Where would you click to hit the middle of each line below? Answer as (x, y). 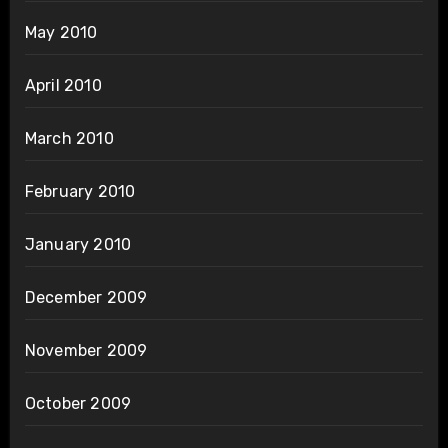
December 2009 (86, 298)
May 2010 (61, 33)
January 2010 (78, 245)
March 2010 (69, 139)
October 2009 (78, 404)
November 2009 (86, 351)
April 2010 (63, 86)
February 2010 (80, 192)
